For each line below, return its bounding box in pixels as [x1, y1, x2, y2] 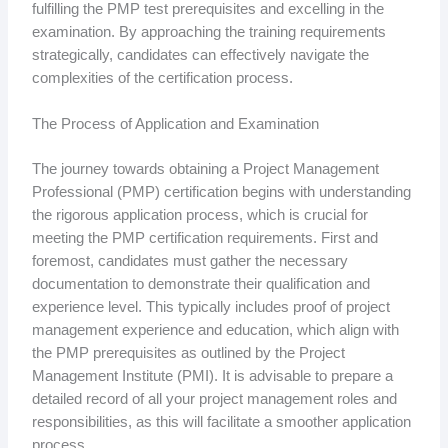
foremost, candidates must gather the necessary [31, 253, 348, 270]
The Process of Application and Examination [31, 116, 319, 133]
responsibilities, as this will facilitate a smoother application [31, 414, 411, 431]
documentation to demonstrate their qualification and [31, 276, 370, 293]
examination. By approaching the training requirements [31, 24, 386, 40]
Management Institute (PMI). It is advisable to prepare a [31, 368, 393, 385]
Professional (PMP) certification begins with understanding [31, 184, 411, 201]
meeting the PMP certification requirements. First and [31, 230, 378, 247]
